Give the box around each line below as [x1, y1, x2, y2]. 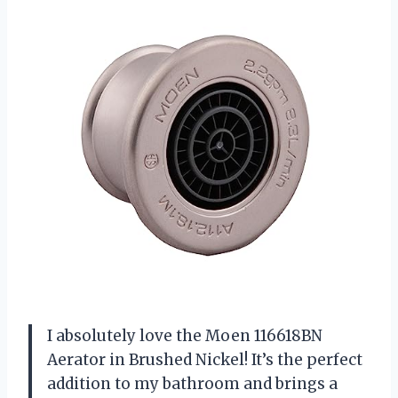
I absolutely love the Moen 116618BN [47, 326, 322, 346]
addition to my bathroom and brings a [47, 374, 338, 394]
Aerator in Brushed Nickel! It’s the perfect [47, 350, 362, 370]
